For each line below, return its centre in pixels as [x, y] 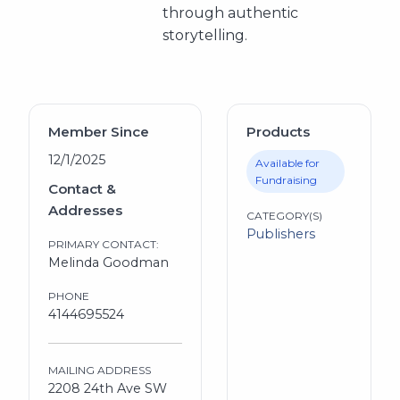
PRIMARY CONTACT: [103, 244]
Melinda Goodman [108, 262]
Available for [287, 162]
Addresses [85, 210]
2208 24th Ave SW [107, 388]
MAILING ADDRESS [99, 370]
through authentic [230, 13]
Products [278, 132]
